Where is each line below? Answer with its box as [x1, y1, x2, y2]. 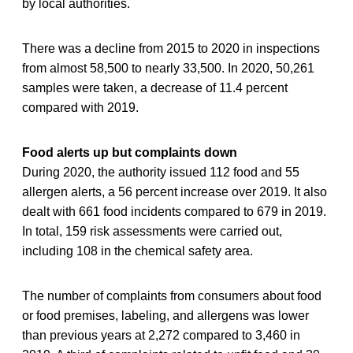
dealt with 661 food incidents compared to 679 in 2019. [22, 204, 326, 218]
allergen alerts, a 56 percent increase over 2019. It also [22, 184, 327, 199]
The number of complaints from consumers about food [22, 288, 321, 303]
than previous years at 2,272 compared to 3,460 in [22, 328, 300, 342]
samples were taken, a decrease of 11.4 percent [22, 80, 288, 95]
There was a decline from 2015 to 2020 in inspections [22, 41, 320, 55]
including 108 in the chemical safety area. [22, 243, 253, 258]
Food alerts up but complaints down [22, 145, 237, 159]
